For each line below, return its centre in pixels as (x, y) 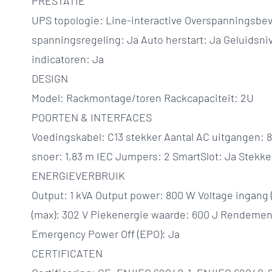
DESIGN (50, 78)
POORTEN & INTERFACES (92, 117)
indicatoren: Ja (68, 59)
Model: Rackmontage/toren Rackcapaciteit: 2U (143, 98)
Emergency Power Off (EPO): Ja (106, 234)
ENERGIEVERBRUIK (78, 175)
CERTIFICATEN (67, 253)
